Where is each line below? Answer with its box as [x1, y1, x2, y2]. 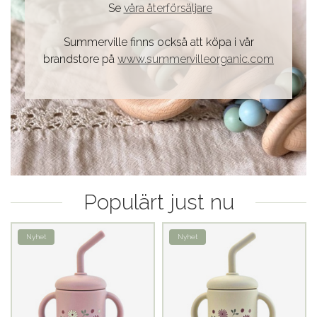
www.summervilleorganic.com [117, 52, 274, 67]
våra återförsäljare [123, 1, 212, 16]
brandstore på [43, 52, 117, 67]
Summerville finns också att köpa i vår [63, 35, 254, 50]
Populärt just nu [83, 190, 234, 215]
